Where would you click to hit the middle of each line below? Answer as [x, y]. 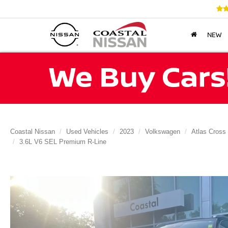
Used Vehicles [87, 132]
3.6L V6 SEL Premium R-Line [63, 142]
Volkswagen [163, 132]
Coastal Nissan [33, 132]
